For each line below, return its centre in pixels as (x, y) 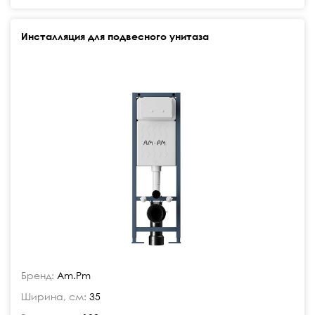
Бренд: (38, 275)
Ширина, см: (54, 296)
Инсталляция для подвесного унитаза (115, 36)
